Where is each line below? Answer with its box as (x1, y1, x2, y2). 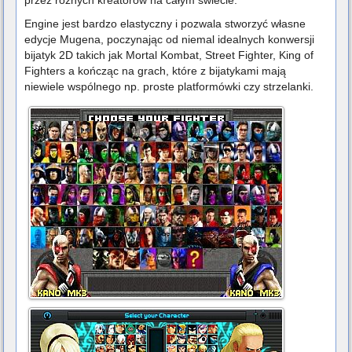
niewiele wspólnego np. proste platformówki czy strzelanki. (24, 80, 313, 93)
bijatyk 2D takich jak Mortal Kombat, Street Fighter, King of (24, 49, 313, 62)
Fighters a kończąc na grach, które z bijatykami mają (24, 64, 286, 78)
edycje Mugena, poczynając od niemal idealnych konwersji (24, 33, 314, 46)
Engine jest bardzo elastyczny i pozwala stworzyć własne (24, 17, 306, 31)
